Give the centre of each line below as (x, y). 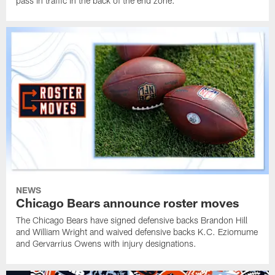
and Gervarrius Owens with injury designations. (107, 244)
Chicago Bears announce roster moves (128, 203)
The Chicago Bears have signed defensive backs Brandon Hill (132, 220)
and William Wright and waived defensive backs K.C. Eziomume (137, 232)
